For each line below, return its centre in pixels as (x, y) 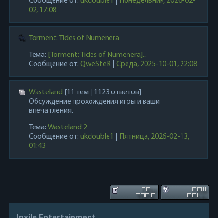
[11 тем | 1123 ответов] (102, 92)
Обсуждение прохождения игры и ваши (94, 102)
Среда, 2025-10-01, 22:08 (157, 64)
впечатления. (51, 111)
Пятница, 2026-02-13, (154, 137)
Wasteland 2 (68, 127)
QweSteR (96, 64)
